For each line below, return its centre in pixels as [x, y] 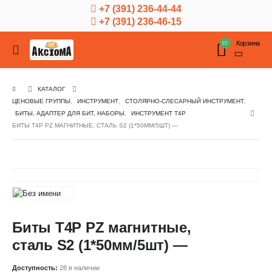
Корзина [248, 43]
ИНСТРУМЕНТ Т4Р [158, 113]
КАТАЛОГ [51, 89]
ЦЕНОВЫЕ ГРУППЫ [41, 101]
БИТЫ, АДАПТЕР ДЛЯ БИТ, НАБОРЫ [70, 113]
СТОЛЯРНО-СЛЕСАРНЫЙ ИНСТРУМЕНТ [185, 101]
